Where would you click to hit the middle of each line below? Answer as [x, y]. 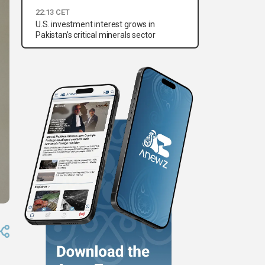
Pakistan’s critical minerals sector [96, 35]
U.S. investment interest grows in [95, 25]
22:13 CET [53, 12]
